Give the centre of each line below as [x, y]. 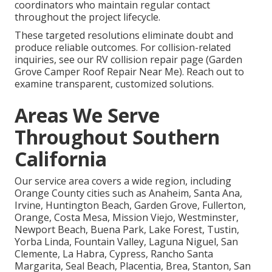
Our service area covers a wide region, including [123, 181]
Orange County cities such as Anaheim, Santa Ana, [128, 193]
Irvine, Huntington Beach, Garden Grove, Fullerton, [130, 206]
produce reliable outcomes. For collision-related [123, 48]
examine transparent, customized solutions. [114, 84]
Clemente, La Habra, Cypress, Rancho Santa [114, 254]
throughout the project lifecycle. [87, 17]
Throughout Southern [117, 137]
